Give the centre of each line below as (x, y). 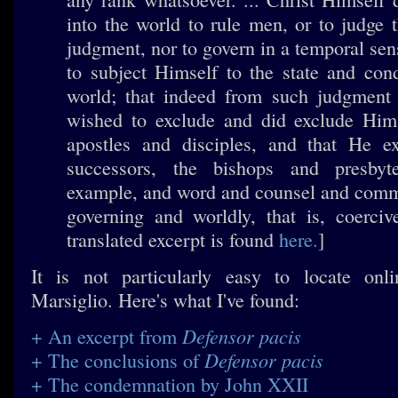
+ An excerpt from (107, 336)
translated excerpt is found (173, 239)
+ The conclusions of (118, 360)
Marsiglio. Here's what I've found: (165, 300)
